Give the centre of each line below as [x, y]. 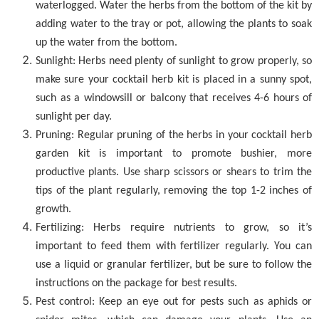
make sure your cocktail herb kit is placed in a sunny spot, [174, 80]
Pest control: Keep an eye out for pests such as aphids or [174, 302]
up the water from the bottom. [106, 43]
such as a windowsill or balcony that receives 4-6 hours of [174, 98]
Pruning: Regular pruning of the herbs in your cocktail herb [174, 135]
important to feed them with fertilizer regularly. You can [174, 246]
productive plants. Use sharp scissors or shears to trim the [174, 172]
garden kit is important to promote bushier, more [174, 154]
